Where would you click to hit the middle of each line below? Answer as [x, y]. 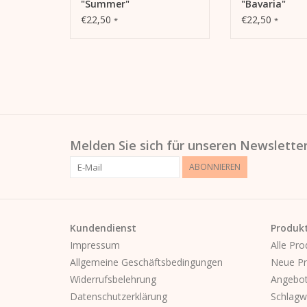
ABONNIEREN [215, 167]
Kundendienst [103, 228]
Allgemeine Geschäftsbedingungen [146, 262]
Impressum [95, 245]
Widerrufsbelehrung [113, 279]
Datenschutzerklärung [119, 296]
